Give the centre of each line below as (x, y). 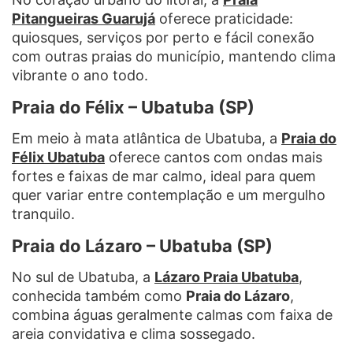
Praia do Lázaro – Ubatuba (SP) (142, 245)
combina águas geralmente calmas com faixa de (172, 314)
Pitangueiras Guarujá (84, 18)
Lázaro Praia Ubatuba (227, 277)
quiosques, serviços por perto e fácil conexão (163, 37)
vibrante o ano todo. (80, 75)
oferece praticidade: (224, 18)
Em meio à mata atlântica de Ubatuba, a (147, 138)
